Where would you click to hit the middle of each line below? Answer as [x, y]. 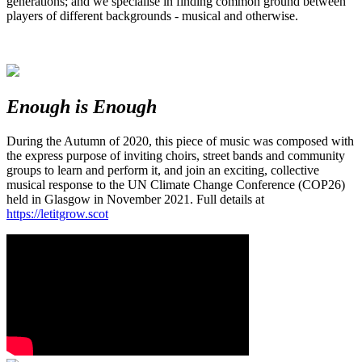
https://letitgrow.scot [57, 213]
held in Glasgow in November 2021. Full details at [135, 199]
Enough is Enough [82, 106]
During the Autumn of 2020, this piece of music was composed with [180, 141]
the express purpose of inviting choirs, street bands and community [176, 155]
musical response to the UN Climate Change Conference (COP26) [176, 184]
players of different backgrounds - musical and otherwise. [152, 15]
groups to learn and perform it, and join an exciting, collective [163, 170]
